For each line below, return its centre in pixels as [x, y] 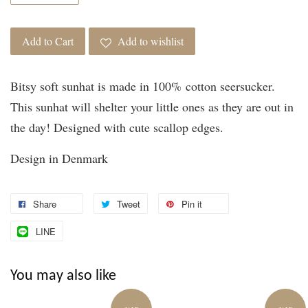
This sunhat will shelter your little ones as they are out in [152, 107]
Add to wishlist [151, 41]
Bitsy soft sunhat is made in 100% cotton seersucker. [143, 86]
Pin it [192, 204]
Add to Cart [48, 41]
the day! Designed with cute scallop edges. [117, 128]
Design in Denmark [59, 158]
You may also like [63, 276]
